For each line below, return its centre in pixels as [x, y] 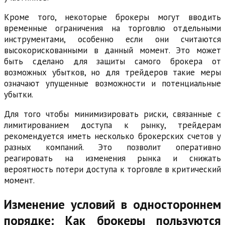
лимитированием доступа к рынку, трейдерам [113, 125]
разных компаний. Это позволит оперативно [113, 147]
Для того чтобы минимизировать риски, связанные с [113, 114]
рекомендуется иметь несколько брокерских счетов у [113, 136]
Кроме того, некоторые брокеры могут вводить [113, 17]
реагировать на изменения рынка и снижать [113, 158]
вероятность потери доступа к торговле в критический [113, 169]
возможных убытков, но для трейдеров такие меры [113, 72]
